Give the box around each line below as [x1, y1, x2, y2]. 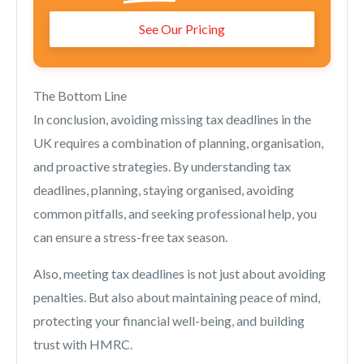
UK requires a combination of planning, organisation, [33, 135, 323, 151]
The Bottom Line [33, 88, 127, 104]
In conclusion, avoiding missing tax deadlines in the [33, 111, 311, 128]
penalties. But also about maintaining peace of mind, [33, 289, 320, 305]
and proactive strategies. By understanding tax [33, 158, 291, 175]
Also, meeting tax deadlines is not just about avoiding [33, 266, 326, 282]
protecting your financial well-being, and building [33, 313, 305, 329]
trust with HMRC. [33, 336, 132, 353]
